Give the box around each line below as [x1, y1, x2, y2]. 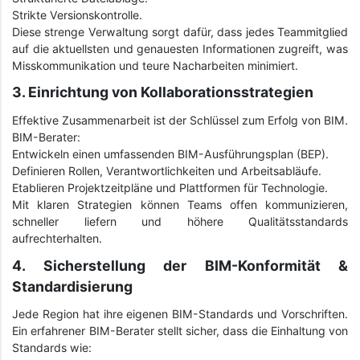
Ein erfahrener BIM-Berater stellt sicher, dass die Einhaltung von [12, 324, 348, 338]
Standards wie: [12, 341, 92, 355]
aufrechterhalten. [12, 231, 102, 246]
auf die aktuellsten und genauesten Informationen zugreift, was [12, 41, 348, 55]
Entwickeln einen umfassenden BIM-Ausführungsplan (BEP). [12, 147, 329, 162]
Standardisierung [12, 277, 133, 295]
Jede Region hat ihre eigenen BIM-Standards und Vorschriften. [12, 307, 348, 321]
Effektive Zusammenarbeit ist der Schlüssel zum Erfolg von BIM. [12, 113, 348, 128]
